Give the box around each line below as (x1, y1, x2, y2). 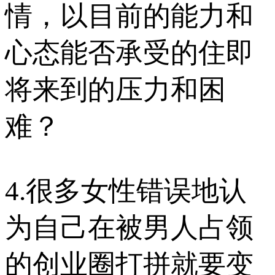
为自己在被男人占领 (5, 212, 254, 243)
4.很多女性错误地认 (5, 175, 247, 206)
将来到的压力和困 (5, 74, 226, 106)
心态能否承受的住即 (5, 37, 254, 69)
